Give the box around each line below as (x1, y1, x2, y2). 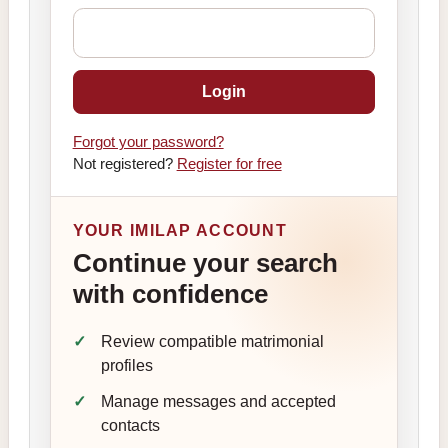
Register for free (176, 155, 282, 172)
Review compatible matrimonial (100, 333, 324, 351)
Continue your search (72, 248, 338, 279)
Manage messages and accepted (100, 393, 336, 411)
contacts (100, 417, 160, 435)
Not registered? (72, 155, 177, 172)
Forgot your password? (72, 133, 224, 150)
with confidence (72, 279, 268, 310)
